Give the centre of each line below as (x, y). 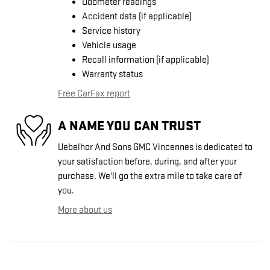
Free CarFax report (94, 94)
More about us (85, 210)
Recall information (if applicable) (146, 60)
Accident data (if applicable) (137, 17)
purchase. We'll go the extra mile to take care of (150, 177)
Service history (111, 31)
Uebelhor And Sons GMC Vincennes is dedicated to (155, 148)
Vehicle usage (109, 46)
